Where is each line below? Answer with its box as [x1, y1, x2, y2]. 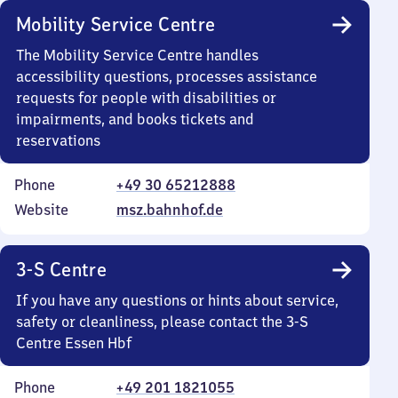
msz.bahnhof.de [116, 201, 223, 219]
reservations [16, 131, 100, 149]
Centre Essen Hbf [16, 334, 131, 352]
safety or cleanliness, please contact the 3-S [16, 313, 308, 330]
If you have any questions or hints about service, [16, 291, 338, 309]
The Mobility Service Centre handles [16, 46, 259, 64]
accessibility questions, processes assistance [16, 68, 317, 85]
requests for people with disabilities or [16, 89, 276, 107]
